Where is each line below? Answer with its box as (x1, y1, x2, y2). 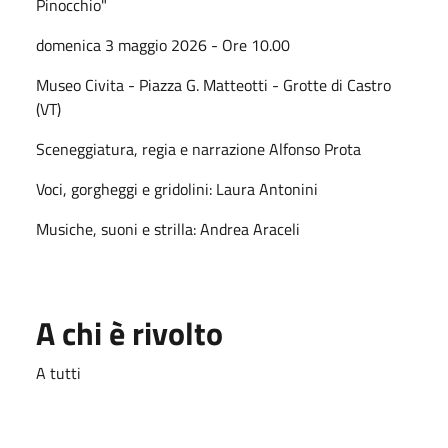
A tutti (36, 360, 81, 385)
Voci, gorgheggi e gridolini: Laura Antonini (36, 176, 318, 201)
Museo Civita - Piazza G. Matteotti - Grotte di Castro (36, 72, 391, 97)
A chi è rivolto (36, 308, 223, 357)
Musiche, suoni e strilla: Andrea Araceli (36, 216, 300, 241)
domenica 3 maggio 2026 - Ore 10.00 (36, 32, 290, 57)
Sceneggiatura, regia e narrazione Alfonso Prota (36, 136, 361, 161)
